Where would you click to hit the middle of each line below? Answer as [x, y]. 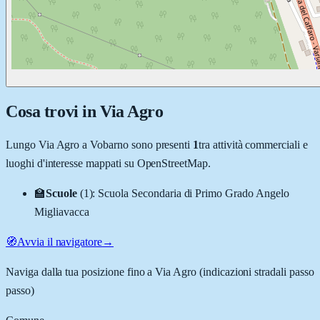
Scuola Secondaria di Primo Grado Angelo [194, 193]
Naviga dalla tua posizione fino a [81, 271]
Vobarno [109, 144]
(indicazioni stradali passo [255, 271]
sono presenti [159, 144]
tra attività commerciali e [253, 144]
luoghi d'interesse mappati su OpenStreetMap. [108, 163]
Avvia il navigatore [60, 241]
